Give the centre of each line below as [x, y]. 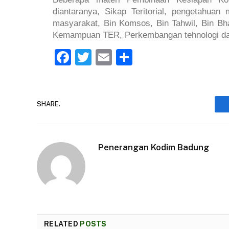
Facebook [108, 57]
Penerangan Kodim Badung [154, 147]
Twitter [118, 57]
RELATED [62, 224]
